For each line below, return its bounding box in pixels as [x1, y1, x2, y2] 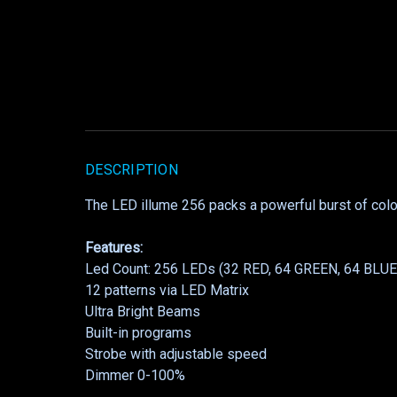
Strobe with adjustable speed [85, 346, 267, 363]
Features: [85, 239, 143, 257]
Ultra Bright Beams [85, 303, 200, 321]
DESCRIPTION [85, 161, 178, 179]
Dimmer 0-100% [85, 367, 185, 385]
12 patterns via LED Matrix [85, 282, 249, 300]
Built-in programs [85, 324, 191, 342]
